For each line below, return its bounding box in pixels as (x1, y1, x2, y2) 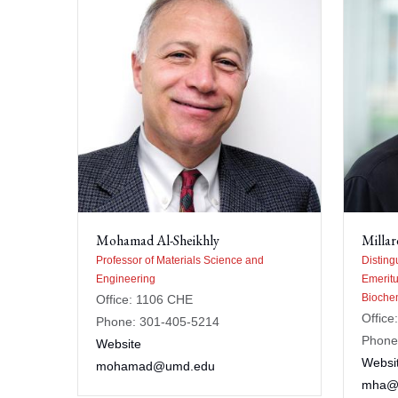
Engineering (96, 272, 155, 285)
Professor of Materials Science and (96, 253, 264, 267)
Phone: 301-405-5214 (96, 314, 219, 329)
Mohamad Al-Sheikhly (96, 230, 219, 250)
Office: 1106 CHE (96, 291, 193, 306)
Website (96, 336, 141, 351)
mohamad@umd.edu (96, 358, 215, 373)
